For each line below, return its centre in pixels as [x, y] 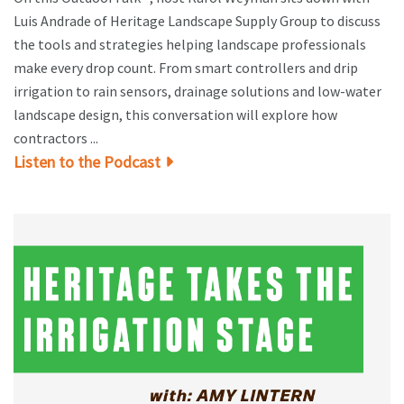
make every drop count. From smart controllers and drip [186, 68]
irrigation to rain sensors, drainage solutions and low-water [197, 92]
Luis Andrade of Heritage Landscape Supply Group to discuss [197, 21]
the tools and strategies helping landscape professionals [190, 45]
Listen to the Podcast [87, 162]
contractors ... [56, 138]
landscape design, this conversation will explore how [175, 115]
